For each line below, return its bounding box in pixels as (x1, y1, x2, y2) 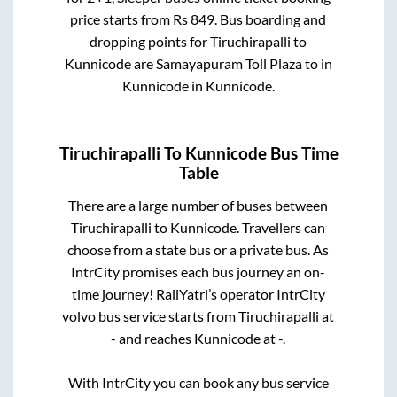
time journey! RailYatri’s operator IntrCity (71, 284, 325, 302)
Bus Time (266, 143, 339, 163)
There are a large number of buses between (68, 196, 329, 214)
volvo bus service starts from (62, 307, 239, 324)
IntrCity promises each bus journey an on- (71, 262, 326, 280)
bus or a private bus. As (189, 240, 330, 258)
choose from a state (67, 240, 190, 258)
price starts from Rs (70, 11, 191, 28)
